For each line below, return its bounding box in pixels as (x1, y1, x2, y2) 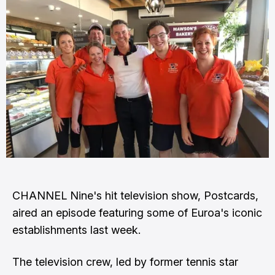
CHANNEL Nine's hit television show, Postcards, (12, 189, 258, 203)
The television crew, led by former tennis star (12, 255, 238, 269)
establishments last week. (12, 223, 141, 237)
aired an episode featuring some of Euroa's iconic (12, 206, 262, 220)
